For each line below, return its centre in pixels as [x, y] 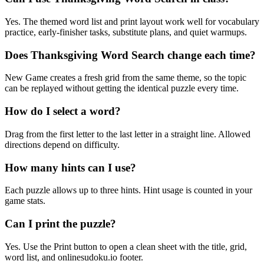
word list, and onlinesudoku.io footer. [74, 257]
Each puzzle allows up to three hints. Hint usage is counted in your [128, 190]
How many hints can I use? [70, 167]
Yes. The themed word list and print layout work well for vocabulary [132, 21]
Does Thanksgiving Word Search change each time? [130, 55]
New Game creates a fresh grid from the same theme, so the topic [126, 78]
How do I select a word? [63, 111]
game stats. [25, 201]
